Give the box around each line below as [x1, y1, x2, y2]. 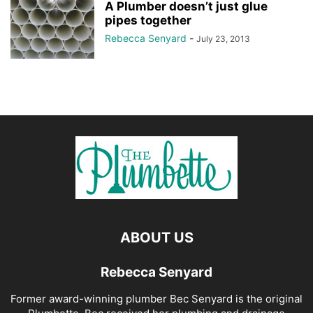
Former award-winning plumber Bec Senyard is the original [10, 292, 303, 305]
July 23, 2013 [196, 34, 250, 44]
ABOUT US [119, 229, 194, 246]
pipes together [105, 13, 191, 27]
